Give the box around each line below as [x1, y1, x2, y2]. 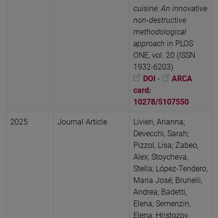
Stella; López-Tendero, [133, 163, 208, 173]
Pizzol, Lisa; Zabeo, [133, 140, 199, 150]
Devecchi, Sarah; [133, 128, 189, 138]
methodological [133, 27, 186, 36]
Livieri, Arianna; [133, 117, 185, 127]
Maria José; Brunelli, [133, 175, 202, 185]
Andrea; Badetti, [133, 187, 187, 197]
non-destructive [133, 15, 186, 25]
